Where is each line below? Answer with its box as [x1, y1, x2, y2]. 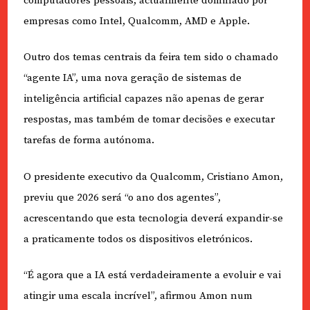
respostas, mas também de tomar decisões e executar [23, 113, 275, 127]
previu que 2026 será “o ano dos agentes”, [23, 190, 221, 204]
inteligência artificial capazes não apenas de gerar [23, 92, 264, 106]
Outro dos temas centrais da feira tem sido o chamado [23, 51, 278, 64]
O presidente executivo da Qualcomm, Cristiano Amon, [23, 170, 283, 183]
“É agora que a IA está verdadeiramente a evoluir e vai [23, 268, 281, 282]
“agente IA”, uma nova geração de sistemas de [23, 71, 241, 85]
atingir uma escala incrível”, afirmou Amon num [23, 289, 253, 303]
